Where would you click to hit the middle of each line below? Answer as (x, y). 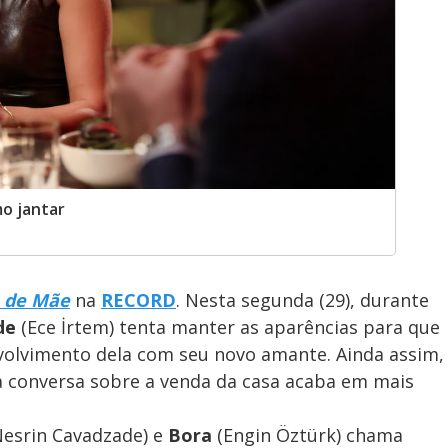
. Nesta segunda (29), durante (302, 300)
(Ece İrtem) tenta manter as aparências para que (228, 327)
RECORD (138, 300)
